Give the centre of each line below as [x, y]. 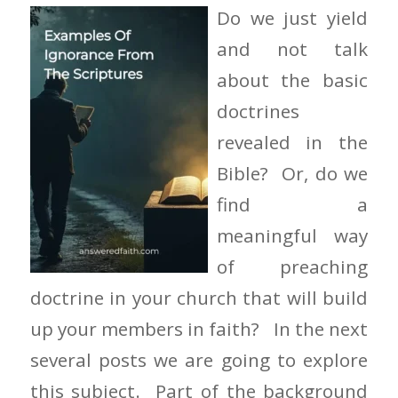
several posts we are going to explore [199, 359]
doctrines [258, 111]
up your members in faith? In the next [199, 328]
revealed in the [292, 142]
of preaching [292, 266]
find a [292, 204]
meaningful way [292, 235]
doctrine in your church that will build [199, 297]
